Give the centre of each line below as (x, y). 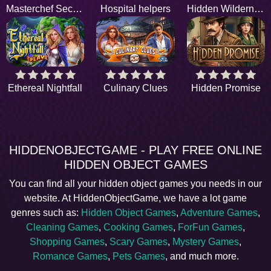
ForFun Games (210, 227)
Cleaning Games (62, 227)
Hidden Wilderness (259, 8)
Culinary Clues (135, 88)
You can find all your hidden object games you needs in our (135, 184)
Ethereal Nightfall (45, 88)
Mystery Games (206, 242)
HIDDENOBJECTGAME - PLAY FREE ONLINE (135, 150)
